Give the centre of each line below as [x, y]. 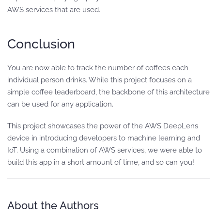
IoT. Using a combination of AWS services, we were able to [105, 150]
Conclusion [41, 43]
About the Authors [53, 205]
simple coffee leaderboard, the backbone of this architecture [108, 92]
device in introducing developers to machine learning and [104, 138]
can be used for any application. [60, 104]
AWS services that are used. [54, 9]
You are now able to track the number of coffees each [98, 68]
